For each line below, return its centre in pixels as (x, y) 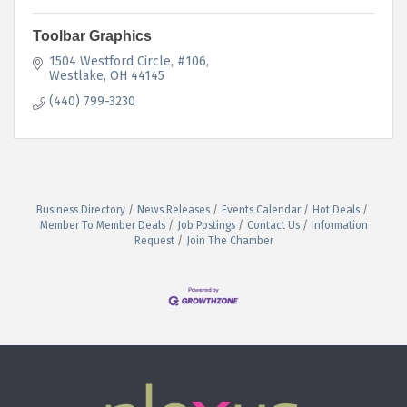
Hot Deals (336, 209)
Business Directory (80, 209)
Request (154, 240)
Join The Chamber (229, 240)
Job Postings (206, 225)
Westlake (76, 75)
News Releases (173, 209)
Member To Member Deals (102, 225)
